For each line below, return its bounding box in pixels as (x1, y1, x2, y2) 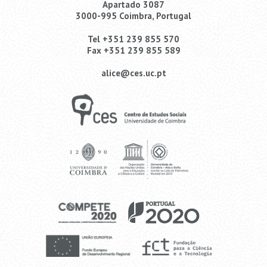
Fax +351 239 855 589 (86, 44, 181, 56)
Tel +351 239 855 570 (88, 33, 179, 45)
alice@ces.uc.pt (101, 67, 166, 79)
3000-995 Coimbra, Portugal (76, 10, 191, 21)
